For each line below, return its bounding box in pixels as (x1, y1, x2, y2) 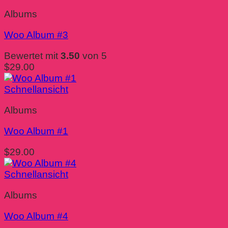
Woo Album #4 (4, 211, 68, 222)
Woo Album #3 (4, 30, 68, 41)
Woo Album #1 (4, 126, 68, 137)
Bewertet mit (4, 50, 61, 62)
